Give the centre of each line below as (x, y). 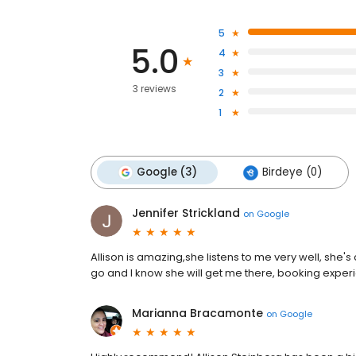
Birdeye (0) (292, 172)
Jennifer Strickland (186, 213)
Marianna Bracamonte (197, 313)
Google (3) (167, 172)
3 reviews (154, 89)
